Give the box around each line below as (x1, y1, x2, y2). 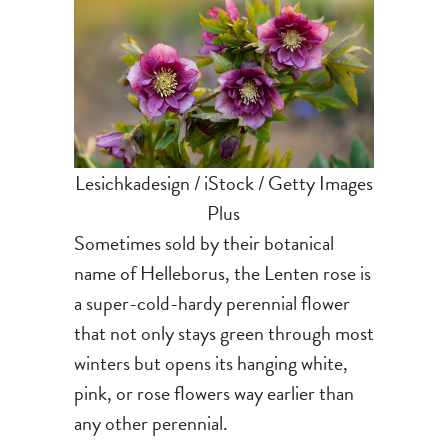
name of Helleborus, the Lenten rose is (73, 258, 371, 289)
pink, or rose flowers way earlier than (73, 378, 354, 409)
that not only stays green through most (73, 318, 374, 349)
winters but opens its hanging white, (73, 348, 348, 379)
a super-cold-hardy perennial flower (73, 288, 350, 319)
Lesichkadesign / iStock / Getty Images (74, 168, 373, 199)
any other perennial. (73, 408, 228, 439)
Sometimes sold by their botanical (73, 228, 334, 259)
